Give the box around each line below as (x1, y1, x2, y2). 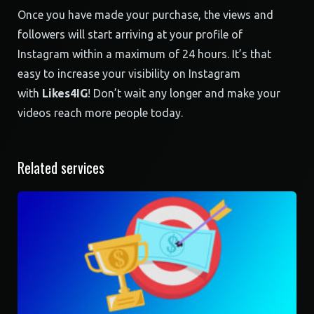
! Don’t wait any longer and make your (88, 86, 280, 100)
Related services (18, 156, 104, 178)
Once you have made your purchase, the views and (18, 8, 273, 21)
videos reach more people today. (18, 106, 183, 119)
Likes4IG (39, 86, 88, 100)
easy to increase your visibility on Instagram (18, 67, 240, 80)
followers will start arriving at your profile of (18, 27, 243, 41)
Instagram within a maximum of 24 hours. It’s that (18, 47, 271, 60)
